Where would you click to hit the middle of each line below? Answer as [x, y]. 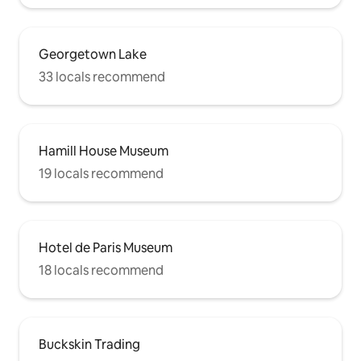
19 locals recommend [101, 174]
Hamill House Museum [104, 151]
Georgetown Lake [93, 55]
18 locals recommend [101, 271]
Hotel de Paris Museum [106, 248]
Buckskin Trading [89, 345]
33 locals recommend [102, 77]
